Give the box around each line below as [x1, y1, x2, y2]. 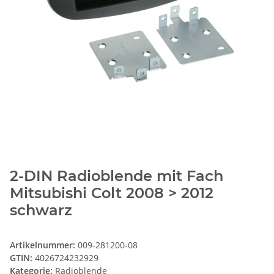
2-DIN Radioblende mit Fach [10, 167, 223, 185]
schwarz [10, 201, 72, 220]
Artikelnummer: [10, 239, 78, 251]
